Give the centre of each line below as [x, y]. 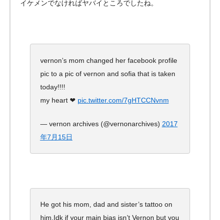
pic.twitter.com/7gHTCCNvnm [123, 100]
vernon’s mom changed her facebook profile [109, 60]
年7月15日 [56, 137]
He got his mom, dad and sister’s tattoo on [106, 204]
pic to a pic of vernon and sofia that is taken [108, 73]
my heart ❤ [59, 100]
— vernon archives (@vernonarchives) [101, 124]
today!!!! [53, 87]
